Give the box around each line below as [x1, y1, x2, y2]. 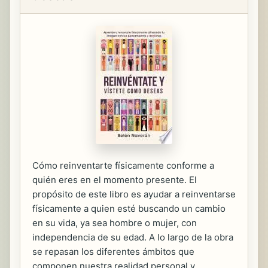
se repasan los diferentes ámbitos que [32, 246, 194, 257]
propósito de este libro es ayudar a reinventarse [32, 188, 236, 200]
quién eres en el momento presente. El [32, 174, 197, 185]
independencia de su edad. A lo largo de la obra [32, 232, 233, 243]
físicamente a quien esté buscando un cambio [32, 203, 226, 214]
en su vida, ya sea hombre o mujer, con [32, 217, 197, 229]
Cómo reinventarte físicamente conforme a [32, 160, 214, 171]
